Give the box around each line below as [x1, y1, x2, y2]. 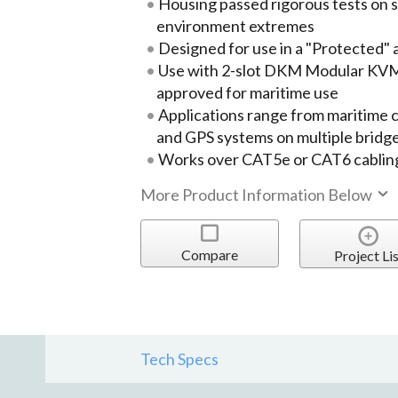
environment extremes [156, 15, 315, 36]
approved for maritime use [156, 82, 339, 102]
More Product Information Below [140, 184, 376, 204]
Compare [180, 246, 238, 264]
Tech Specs [140, 349, 219, 370]
